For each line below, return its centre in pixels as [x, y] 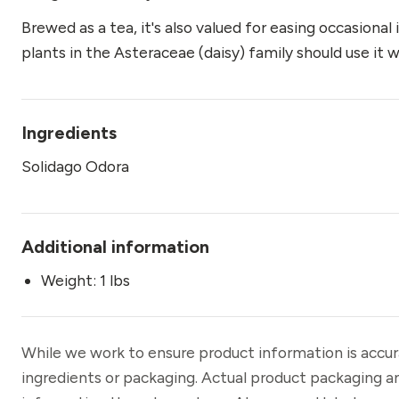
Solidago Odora [75, 166]
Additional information [115, 246]
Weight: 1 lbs [85, 280]
